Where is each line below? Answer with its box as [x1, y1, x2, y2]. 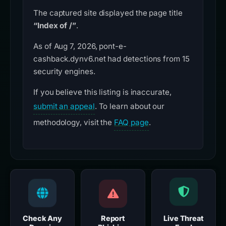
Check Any [23, 214, 62, 223]
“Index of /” [33, 21, 77, 31]
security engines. [33, 67, 95, 77]
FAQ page [114, 118, 149, 128]
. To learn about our [94, 101, 165, 111]
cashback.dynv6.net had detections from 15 [33, 54, 190, 64]
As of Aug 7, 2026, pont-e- [33, 41, 127, 51]
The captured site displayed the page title [33, 8, 183, 18]
